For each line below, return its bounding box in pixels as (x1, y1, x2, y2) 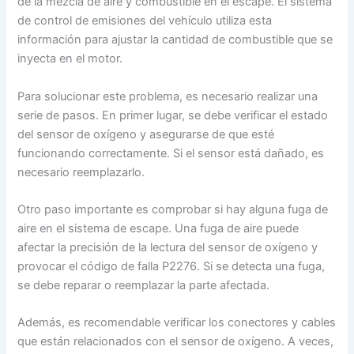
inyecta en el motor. (17, 51, 123, 66)
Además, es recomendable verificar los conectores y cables (17, 315, 337, 330)
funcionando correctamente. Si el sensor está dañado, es (17, 145, 325, 160)
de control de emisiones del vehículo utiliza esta (17, 13, 273, 28)
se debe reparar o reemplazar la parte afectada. (17, 277, 270, 292)
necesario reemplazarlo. (17, 164, 145, 179)
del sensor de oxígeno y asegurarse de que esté (17, 126, 275, 141)
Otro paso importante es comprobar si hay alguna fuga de (17, 201, 329, 217)
